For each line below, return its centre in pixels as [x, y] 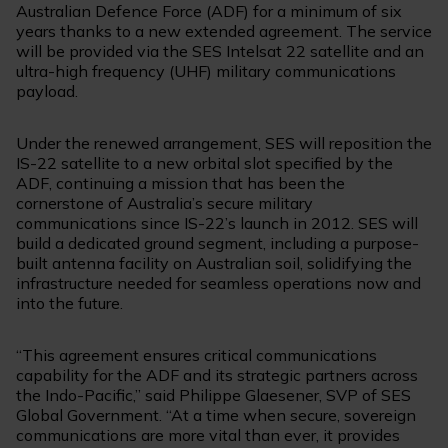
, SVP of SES [365, 395]
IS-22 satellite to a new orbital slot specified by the [204, 163]
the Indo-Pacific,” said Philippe [130, 395]
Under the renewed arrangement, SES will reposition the [224, 143]
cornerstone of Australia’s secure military [164, 203]
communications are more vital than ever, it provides [208, 435]
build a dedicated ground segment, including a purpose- [217, 243]
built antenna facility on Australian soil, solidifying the [214, 263]
